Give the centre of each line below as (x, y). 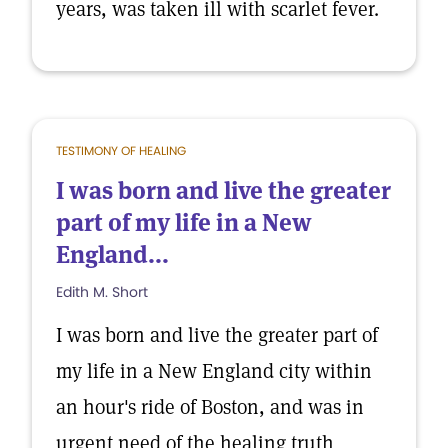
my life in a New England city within (214, 371)
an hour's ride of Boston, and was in (210, 407)
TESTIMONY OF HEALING (121, 150)
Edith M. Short (102, 292)
